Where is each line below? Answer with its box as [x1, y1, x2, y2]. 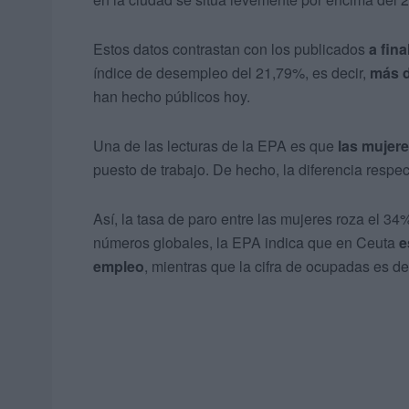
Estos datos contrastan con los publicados [93, 38, 369, 60]
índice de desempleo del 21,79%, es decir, [93, 62, 370, 84]
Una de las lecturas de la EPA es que [93, 135, 338, 157]
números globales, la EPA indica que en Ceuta [93, 232, 399, 254]
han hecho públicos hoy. [93, 86, 250, 108]
